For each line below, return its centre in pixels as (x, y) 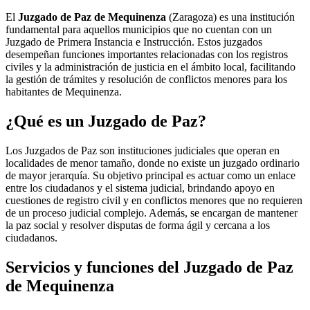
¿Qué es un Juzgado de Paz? (106, 121)
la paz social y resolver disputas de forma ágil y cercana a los (138, 225)
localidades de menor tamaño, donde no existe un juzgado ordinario (153, 163)
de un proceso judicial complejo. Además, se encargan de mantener (152, 212)
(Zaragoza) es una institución (230, 17)
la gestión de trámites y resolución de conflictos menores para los (146, 79)
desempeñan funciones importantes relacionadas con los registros (147, 54)
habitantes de (35, 92)
